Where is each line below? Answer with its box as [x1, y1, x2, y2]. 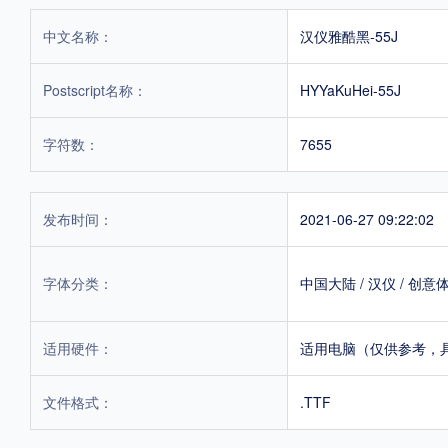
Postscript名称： [43, 79, 147, 100]
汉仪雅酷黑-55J [300, 25, 398, 46]
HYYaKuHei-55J [300, 79, 401, 100]
